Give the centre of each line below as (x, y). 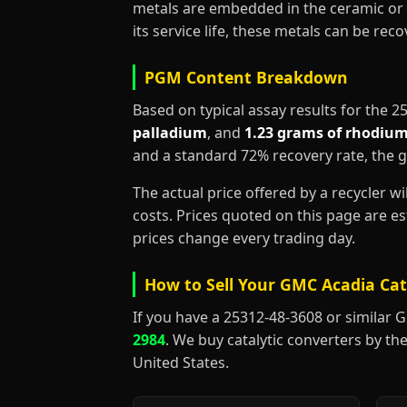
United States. (181, 362)
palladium (170, 133)
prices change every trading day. (244, 238)
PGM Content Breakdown (246, 77)
